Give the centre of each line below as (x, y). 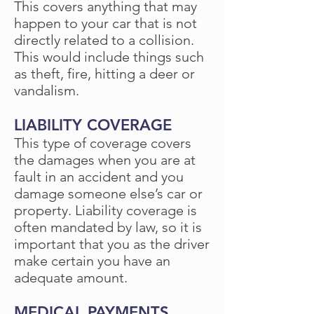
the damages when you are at (105, 160)
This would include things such (109, 57)
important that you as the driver (112, 244)
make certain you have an (92, 261)
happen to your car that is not (105, 23)
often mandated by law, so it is (108, 227)
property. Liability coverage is (105, 210)
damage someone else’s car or (108, 193)
